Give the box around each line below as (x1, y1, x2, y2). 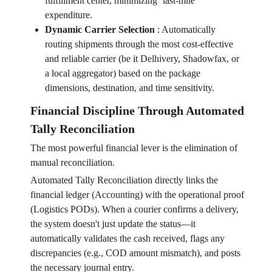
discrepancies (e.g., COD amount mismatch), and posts (30, 248, 240, 259)
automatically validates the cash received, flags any (30, 233, 225, 244)
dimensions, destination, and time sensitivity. (44, 83, 214, 93)
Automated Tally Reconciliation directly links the (30, 175, 218, 186)
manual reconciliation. (30, 157, 115, 168)
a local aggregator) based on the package (44, 68, 200, 79)
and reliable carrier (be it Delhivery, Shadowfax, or (44, 53, 239, 64)
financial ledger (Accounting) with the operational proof (30, 189, 244, 200)
